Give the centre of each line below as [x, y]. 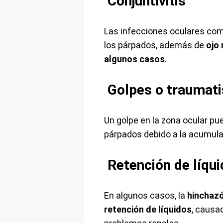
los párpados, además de [155, 45]
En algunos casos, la [145, 196]
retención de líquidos [148, 210]
